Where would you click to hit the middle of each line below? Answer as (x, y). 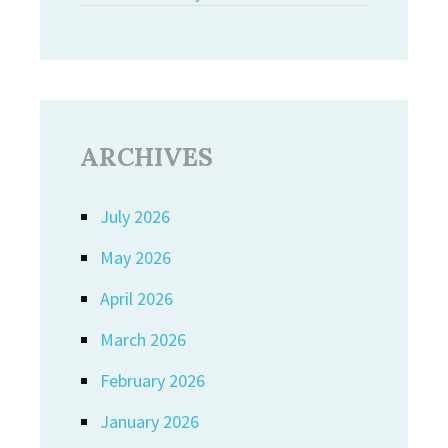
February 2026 (152, 380)
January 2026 (149, 421)
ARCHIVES (146, 157)
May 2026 (135, 257)
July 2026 (135, 216)
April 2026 (136, 298)
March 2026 (143, 339)
